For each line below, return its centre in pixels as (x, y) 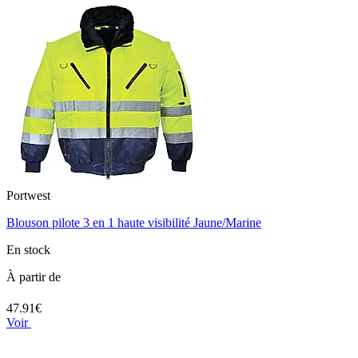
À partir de (34, 277)
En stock (28, 250)
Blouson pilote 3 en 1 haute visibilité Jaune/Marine (134, 223)
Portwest (28, 196)
